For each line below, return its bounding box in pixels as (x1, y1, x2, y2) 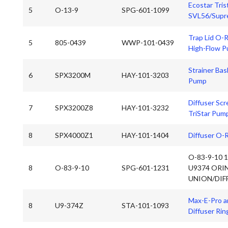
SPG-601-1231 (121, 163, 169, 172)
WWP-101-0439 (121, 38, 174, 47)
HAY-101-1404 (121, 130, 169, 139)
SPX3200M (55, 71, 91, 80)
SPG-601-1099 (121, 6, 169, 15)
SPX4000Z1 (55, 130, 94, 139)
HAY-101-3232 (121, 103, 169, 112)
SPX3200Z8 (55, 103, 94, 112)
